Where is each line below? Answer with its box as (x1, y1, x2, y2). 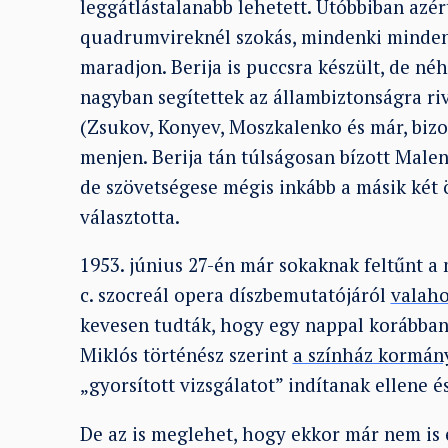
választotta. (79, 203, 180, 229)
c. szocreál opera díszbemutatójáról (79, 282, 391, 308)
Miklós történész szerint (79, 342, 293, 368)
